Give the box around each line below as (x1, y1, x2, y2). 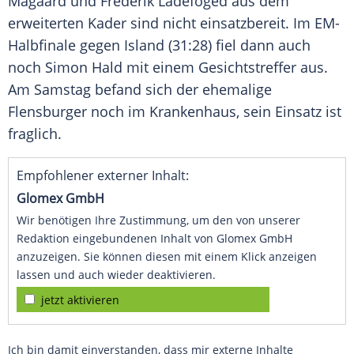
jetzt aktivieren (41, 292, 119, 308)
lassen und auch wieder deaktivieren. (17, 267, 216, 283)
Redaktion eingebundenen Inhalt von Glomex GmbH (17, 231, 292, 247)
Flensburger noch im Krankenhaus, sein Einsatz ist (8, 102, 341, 122)
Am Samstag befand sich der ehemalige (8, 80, 272, 100)
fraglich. (8, 124, 62, 144)
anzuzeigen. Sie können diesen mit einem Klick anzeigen (17, 249, 317, 265)
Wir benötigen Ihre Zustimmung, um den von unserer (17, 213, 300, 228)
